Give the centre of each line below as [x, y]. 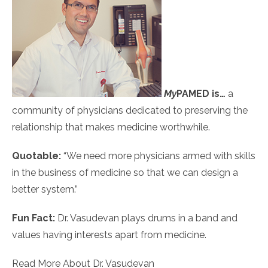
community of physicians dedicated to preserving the [130, 110]
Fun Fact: [33, 218]
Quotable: [36, 156]
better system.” [45, 189]
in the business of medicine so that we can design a [125, 173]
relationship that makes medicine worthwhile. [111, 127]
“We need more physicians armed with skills [158, 156]
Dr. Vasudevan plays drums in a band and [146, 218]
